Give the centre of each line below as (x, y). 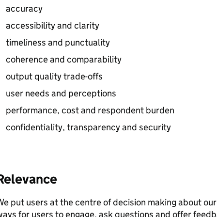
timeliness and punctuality (58, 42)
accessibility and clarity (52, 25)
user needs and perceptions (61, 93)
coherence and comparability (63, 59)
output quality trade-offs (54, 76)
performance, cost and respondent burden (90, 110)
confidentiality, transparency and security (88, 127)
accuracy (24, 8)
